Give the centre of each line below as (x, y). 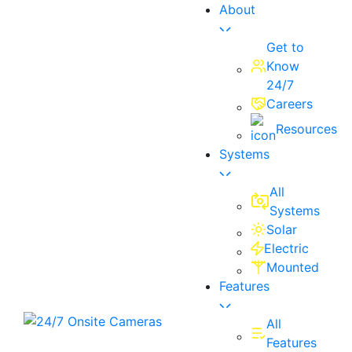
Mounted (293, 267)
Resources (306, 129)
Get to (285, 47)
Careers (290, 104)
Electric (286, 248)
